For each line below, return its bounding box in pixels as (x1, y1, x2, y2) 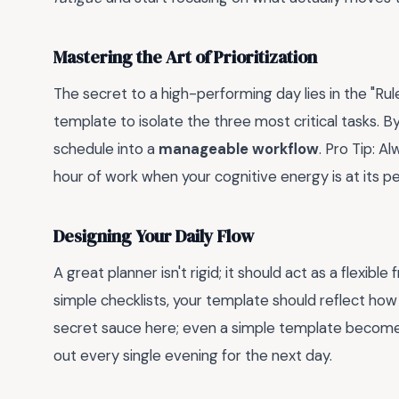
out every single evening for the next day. (53, 346, 332, 366)
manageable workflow (159, 139, 319, 159)
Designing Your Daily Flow (53, 224, 254, 248)
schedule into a (53, 139, 159, 159)
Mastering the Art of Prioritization (53, 45, 317, 69)
